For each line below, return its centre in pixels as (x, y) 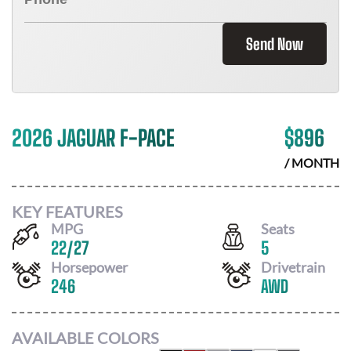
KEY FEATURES (67, 211)
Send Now (275, 44)
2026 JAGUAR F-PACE (93, 138)
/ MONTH (312, 163)
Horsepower (89, 267)
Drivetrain (293, 267)
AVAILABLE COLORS (85, 338)
